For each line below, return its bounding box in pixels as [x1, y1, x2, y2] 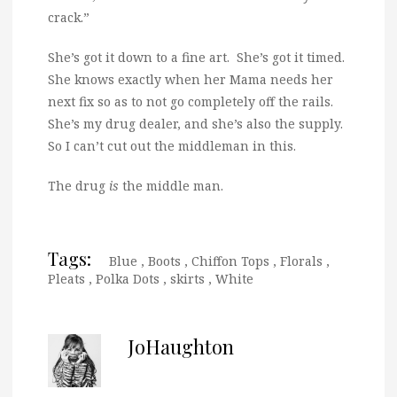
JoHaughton [128, 332, 234, 360]
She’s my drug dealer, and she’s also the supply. [48, 114, 346, 132]
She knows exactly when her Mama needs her [48, 70, 333, 88]
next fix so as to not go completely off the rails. [48, 92, 337, 110]
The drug [48, 176, 105, 194]
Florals [280, 252, 323, 269]
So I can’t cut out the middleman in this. [48, 136, 296, 154]
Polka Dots [96, 269, 160, 287]
